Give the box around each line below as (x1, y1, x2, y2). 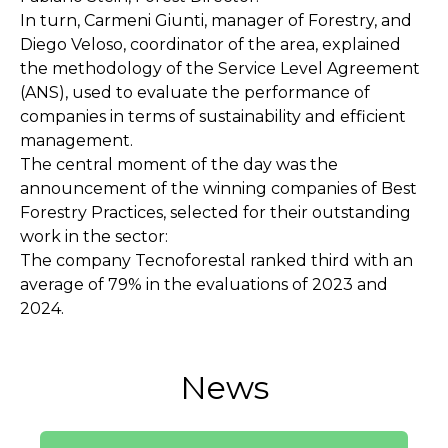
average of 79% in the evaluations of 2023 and (20, 275, 388, 295)
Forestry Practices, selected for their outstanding (20, 203, 411, 223)
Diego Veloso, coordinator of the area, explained (20, 35, 401, 55)
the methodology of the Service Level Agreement (20, 59, 420, 79)
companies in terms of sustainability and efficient (20, 107, 406, 127)
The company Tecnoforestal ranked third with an (20, 251, 413, 271)
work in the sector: (20, 227, 168, 247)
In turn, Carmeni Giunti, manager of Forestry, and (20, 11, 412, 31)
